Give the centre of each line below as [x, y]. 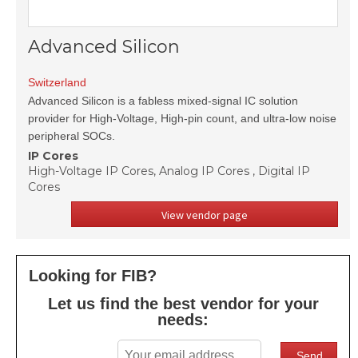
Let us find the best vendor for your [183, 304]
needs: [183, 320]
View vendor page [205, 215]
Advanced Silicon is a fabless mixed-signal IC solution [163, 101]
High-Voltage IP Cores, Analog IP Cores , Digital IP [169, 171]
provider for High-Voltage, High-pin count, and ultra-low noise [182, 118]
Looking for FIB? [93, 276]
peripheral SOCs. [72, 136]
